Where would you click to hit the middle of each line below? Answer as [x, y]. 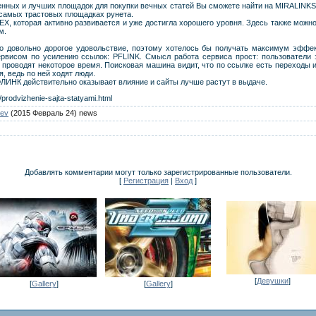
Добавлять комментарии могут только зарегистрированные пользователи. [158, 172]
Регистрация [146, 180]
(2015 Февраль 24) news [53, 113]
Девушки [272, 280]
